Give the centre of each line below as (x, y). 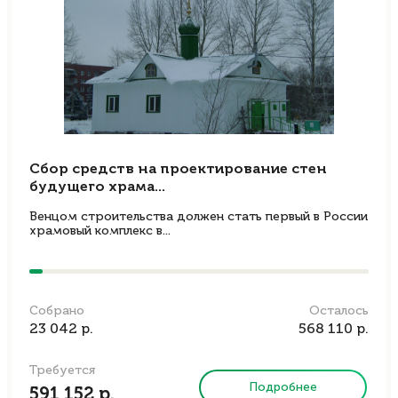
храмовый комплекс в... (100, 231)
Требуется (62, 370)
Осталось (339, 311)
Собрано (57, 311)
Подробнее (283, 387)
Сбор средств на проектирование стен (178, 170)
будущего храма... (97, 187)
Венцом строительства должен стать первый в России (199, 217)
